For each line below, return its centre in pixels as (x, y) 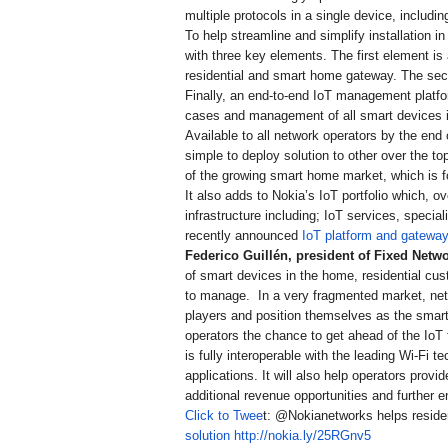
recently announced (243, 236)
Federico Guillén (236, 256)
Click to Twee (224, 416)
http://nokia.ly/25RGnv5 (302, 436)
